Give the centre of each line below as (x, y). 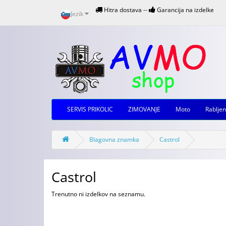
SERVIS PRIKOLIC (90, 109)
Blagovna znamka (114, 139)
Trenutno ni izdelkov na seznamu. (98, 194)
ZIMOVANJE (144, 109)
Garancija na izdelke (185, 10)
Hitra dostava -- (126, 10)
